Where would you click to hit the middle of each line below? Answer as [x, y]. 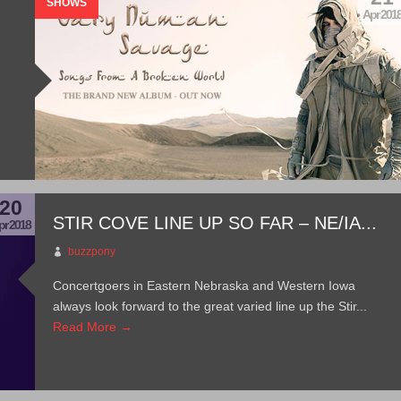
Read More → [93, 327]
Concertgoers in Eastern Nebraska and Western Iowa [205, 286]
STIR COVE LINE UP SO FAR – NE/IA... [215, 223]
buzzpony [92, 252]
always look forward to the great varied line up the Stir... [210, 306]
